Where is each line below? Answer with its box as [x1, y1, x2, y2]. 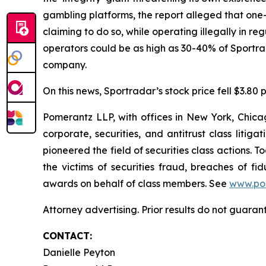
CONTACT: [43, 230, 92, 242]
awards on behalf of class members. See [43, 178, 229, 190]
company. [43, 59, 89, 71]
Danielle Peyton [43, 246, 115, 259]
